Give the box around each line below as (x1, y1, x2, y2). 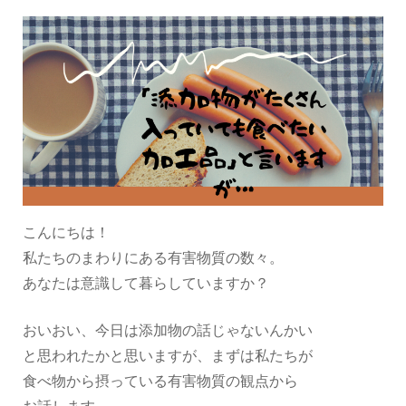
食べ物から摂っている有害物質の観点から (23, 372, 298, 392)
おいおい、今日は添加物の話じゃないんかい (23, 321, 313, 342)
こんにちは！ (23, 223, 110, 244)
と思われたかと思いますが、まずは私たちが (23, 346, 313, 367)
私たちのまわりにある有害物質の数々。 (23, 248, 284, 269)
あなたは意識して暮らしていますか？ (23, 274, 269, 295)
